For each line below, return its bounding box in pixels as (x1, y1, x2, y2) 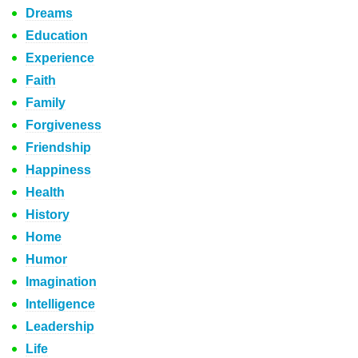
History (26, 208, 70, 221)
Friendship (26, 141, 91, 154)
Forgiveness (26, 118, 101, 132)
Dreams (26, 6, 73, 20)
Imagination (26, 275, 97, 288)
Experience (26, 51, 94, 65)
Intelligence (26, 297, 95, 311)
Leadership (26, 320, 94, 333)
